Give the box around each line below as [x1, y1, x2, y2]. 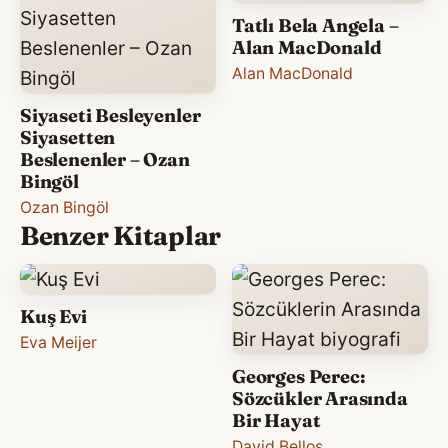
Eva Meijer [20, 332, 97, 352]
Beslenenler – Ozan [20, 147, 190, 171]
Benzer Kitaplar [20, 218, 222, 252]
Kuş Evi [20, 304, 87, 328]
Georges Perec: [232, 364, 365, 388]
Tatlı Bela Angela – [232, 13, 399, 37]
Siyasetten [20, 125, 116, 149]
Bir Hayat [232, 408, 321, 432]
